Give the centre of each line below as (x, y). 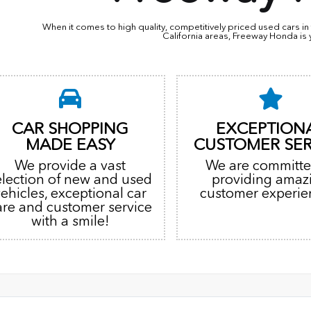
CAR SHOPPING (70, 129)
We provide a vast (70, 166)
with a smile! (70, 221)
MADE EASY (70, 145)
